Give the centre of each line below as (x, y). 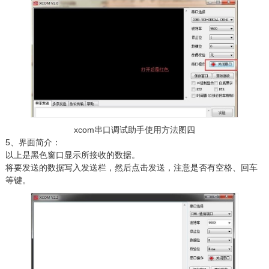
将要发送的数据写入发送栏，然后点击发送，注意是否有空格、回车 (131, 168)
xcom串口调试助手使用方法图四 (134, 130)
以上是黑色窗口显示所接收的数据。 (72, 155)
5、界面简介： (33, 143)
